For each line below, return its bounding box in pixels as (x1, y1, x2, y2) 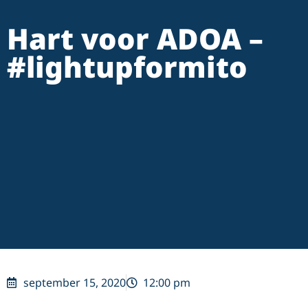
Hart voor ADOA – (7, 19, 263, 58)
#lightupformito (7, 47, 247, 86)
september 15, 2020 (23, 274, 126, 290)
